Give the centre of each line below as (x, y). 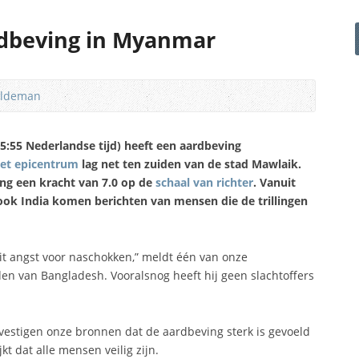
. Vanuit (274, 182)
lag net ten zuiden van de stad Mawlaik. (190, 164)
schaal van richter (204, 182)
